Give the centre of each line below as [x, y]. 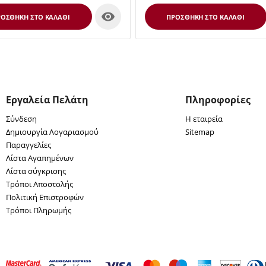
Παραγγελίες [28, 145]
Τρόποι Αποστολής [39, 184]
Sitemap [200, 132]
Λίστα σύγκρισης [36, 171]
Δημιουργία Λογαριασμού [52, 132]
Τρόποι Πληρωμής [38, 210]
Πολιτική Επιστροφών [45, 197]
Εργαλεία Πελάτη [47, 100]
